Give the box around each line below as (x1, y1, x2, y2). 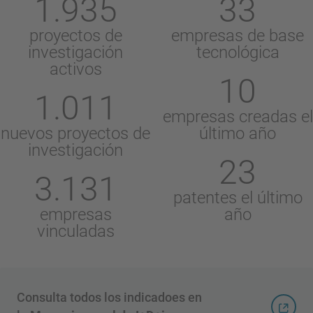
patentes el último (173, 187, 303, 208)
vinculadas (36, 221, 115, 241)
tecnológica (196, 42, 279, 62)
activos (49, 59, 102, 79)
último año (199, 123, 276, 143)
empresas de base (171, 25, 304, 45)
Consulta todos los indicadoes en (17, 289, 202, 305)
